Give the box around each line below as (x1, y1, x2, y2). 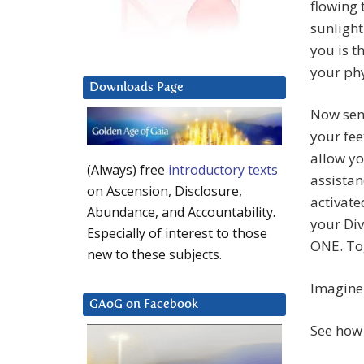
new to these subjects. (87, 245, 222, 264)
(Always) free (87, 161, 168, 180)
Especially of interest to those (87, 224, 267, 243)
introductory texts (168, 161, 278, 180)
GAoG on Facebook (89, 298, 198, 311)
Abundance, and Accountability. (87, 203, 275, 222)
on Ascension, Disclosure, (87, 182, 242, 201)
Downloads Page (89, 81, 184, 94)
